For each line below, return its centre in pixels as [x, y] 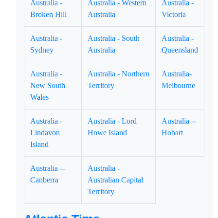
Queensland [180, 50]
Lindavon [45, 133]
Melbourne [179, 85]
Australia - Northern [119, 74]
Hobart [173, 133]
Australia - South [114, 38]
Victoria [174, 14]
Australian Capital [116, 180]
